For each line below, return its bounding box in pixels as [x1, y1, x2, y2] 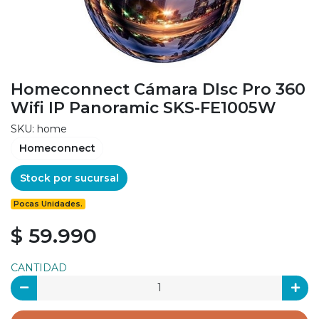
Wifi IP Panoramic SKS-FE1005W [11, 97, 276, 117]
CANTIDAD [11, 261, 67, 274]
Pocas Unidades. [14, 199, 83, 209]
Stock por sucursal [19, 171, 119, 184]
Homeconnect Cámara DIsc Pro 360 [11, 78, 305, 99]
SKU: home [11, 122, 67, 135]
